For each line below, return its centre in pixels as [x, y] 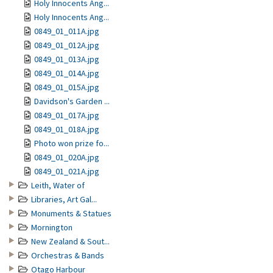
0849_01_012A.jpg [67, 45]
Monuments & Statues [71, 213]
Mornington [52, 227]
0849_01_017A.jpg [67, 115]
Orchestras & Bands [68, 255]
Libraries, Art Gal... [64, 199]
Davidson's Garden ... [72, 101]
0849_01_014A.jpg [67, 73]
